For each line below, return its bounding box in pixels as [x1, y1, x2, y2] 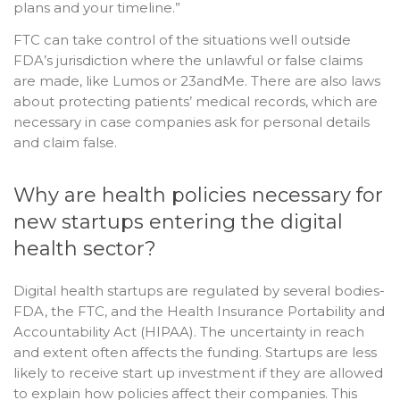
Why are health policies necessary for [13, 183, 383, 207]
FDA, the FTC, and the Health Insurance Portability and [13, 303, 385, 320]
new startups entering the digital [13, 210, 343, 234]
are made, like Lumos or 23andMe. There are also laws [13, 72, 380, 89]
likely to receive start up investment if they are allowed [13, 364, 383, 381]
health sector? [13, 237, 156, 261]
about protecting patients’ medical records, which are [13, 93, 378, 110]
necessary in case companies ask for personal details [13, 113, 370, 130]
